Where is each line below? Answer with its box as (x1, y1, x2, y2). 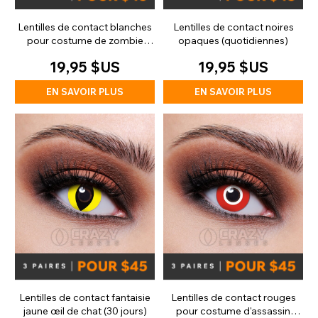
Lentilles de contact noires (172, 21, 294, 34)
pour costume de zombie (26, 34, 143, 48)
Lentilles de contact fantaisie (19, 291, 150, 305)
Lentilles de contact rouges (170, 291, 296, 305)
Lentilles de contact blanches (18, 21, 152, 34)
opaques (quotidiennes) (178, 34, 288, 48)
